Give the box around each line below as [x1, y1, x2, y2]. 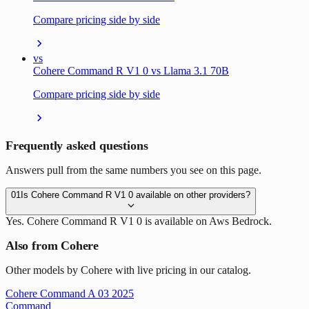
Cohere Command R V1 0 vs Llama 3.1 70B [33, 65, 229, 77]
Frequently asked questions [6, 139, 148, 153]
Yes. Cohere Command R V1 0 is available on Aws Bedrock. [6, 215, 272, 228]
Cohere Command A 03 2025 [6, 288, 134, 300]
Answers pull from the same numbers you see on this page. [6, 164, 261, 177]
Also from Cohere [6, 239, 99, 253]
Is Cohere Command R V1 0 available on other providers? [21, 190, 250, 201]
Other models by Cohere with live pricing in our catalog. [6, 264, 251, 277]
